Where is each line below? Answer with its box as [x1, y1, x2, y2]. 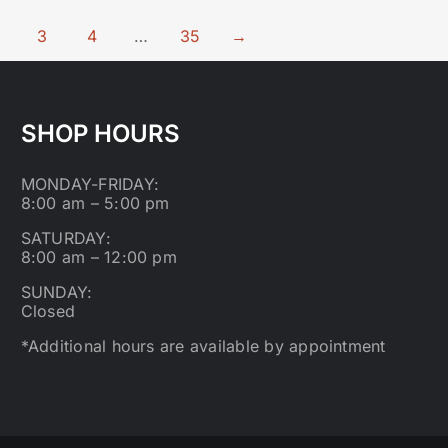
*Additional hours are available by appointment [20, 336, 386, 356]
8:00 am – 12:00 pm [20, 247, 177, 267]
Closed [20, 301, 76, 321]
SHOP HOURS [20, 119, 180, 148]
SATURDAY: [20, 228, 111, 248]
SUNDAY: [20, 282, 93, 302]
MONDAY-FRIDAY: [20, 174, 160, 194]
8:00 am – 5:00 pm [20, 193, 170, 213]
